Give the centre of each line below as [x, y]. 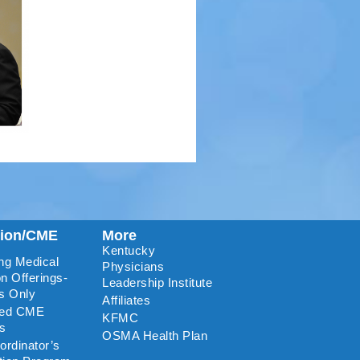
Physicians [133, 266]
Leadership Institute [157, 282]
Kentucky [129, 250]
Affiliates [127, 300]
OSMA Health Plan [155, 335]
